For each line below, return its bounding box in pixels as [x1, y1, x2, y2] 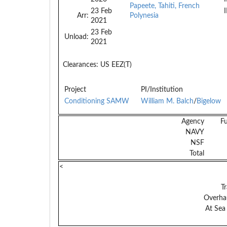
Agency [181, 118, 204, 125]
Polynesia [130, 12, 159, 19]
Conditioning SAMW [64, 97, 129, 105]
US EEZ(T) [98, 61, 132, 68]
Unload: [64, 33, 89, 41]
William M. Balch [141, 97, 194, 105]
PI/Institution [141, 86, 183, 93]
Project [64, 86, 86, 93]
